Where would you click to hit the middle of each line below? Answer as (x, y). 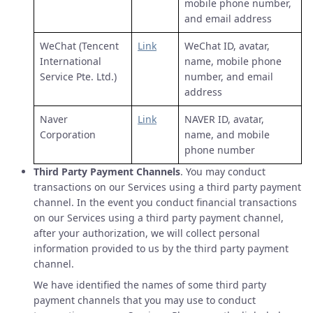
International (71, 61)
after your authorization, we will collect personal (147, 233)
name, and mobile (227, 134)
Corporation (68, 134)
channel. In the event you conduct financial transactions (165, 202)
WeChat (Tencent (79, 46)
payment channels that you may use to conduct (145, 300)
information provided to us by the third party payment (161, 248)
